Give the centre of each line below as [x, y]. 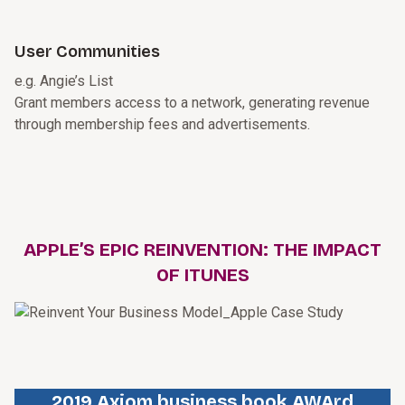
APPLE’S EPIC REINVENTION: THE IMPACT [202, 250]
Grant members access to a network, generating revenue [192, 103]
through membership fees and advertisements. [162, 125]
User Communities [87, 52]
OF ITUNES [202, 275]
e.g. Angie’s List [64, 81]
